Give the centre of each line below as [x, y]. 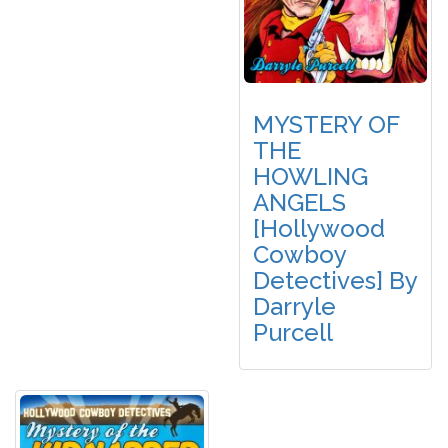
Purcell [293, 333]
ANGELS [299, 203]
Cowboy [299, 255]
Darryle [294, 307]
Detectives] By [335, 281]
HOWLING [310, 177]
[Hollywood [319, 229]
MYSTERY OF [326, 125]
